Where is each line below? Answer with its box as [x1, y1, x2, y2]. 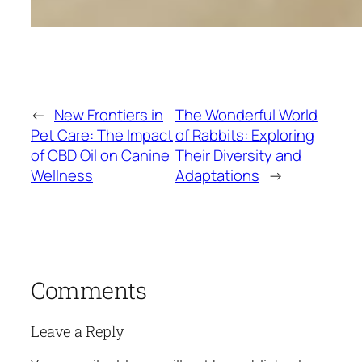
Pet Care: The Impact [31, 124, 173, 146]
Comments [31, 274, 146, 305]
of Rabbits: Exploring [175, 124, 314, 146]
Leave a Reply [31, 322, 124, 342]
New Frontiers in [54, 104, 163, 126]
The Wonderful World [175, 104, 318, 126]
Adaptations [175, 165, 259, 187]
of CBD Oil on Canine [31, 145, 170, 166]
